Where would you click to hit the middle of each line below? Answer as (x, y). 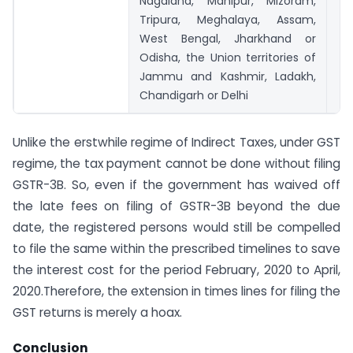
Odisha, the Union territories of (228, 58)
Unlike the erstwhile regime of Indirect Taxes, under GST (176, 143)
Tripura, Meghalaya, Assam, (228, 20)
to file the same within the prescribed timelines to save (176, 249)
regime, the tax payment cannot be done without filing (176, 164)
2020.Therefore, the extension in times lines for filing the (176, 292)
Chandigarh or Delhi (194, 96)
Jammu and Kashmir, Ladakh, (228, 77)
